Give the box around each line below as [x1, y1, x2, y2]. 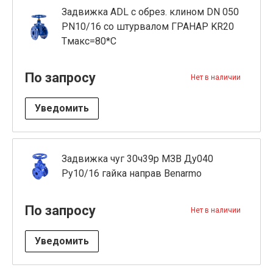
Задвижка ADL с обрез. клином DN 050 [62, 6, 239, 18]
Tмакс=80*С [62, 35, 116, 47]
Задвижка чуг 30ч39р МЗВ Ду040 [62, 153, 213, 165]
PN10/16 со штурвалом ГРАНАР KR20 [62, 21, 234, 32]
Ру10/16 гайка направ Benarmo [62, 168, 202, 179]
